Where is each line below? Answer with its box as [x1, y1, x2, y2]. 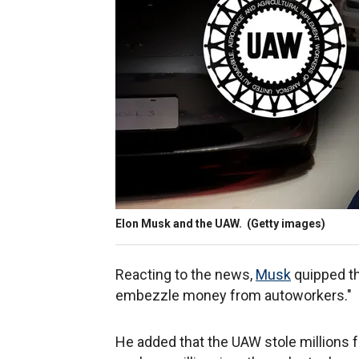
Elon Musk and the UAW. [115, 217, 244, 230]
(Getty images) [244, 217, 325, 230]
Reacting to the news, [115, 266, 256, 283]
